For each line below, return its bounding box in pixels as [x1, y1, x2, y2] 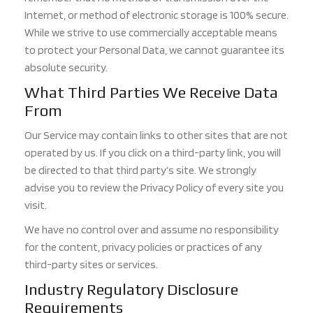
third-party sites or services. [24, 257, 158, 271]
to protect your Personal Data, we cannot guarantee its [24, 43, 284, 57]
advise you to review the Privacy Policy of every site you [24, 180, 284, 194]
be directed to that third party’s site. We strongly [24, 163, 256, 177]
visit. [24, 198, 47, 212]
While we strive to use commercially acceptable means [24, 26, 277, 40]
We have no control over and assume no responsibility [24, 222, 279, 236]
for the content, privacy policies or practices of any [24, 240, 262, 254]
